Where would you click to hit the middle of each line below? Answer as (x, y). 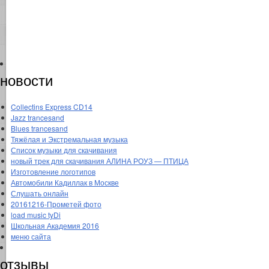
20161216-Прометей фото (56, 204)
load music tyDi (36, 214)
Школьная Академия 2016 (55, 225)
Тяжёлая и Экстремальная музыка (69, 139)
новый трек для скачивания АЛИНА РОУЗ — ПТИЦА (100, 160)
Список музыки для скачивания (64, 150)
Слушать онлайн (40, 193)
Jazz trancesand (38, 117)
